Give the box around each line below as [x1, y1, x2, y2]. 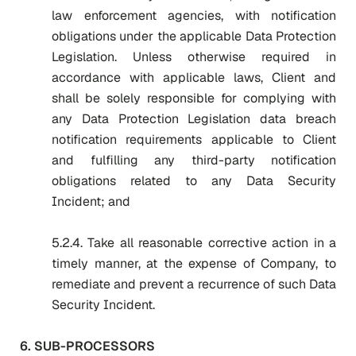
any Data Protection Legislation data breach [52, 110, 336, 127]
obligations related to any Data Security [52, 172, 336, 189]
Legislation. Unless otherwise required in [52, 48, 336, 65]
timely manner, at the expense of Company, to [52, 255, 336, 272]
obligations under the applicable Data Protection [52, 28, 336, 44]
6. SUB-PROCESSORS [20, 338, 155, 354]
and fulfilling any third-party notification [52, 152, 336, 168]
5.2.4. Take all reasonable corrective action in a [52, 234, 336, 251]
